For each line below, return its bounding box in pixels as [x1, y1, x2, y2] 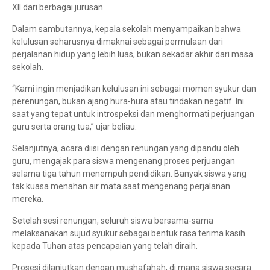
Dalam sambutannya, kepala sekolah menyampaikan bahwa [12, 24, 241, 34]
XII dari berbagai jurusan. [12, 2, 105, 13]
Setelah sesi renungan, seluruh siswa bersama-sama [12, 216, 213, 226]
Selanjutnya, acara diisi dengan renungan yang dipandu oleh [12, 143, 239, 154]
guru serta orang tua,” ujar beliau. [12, 122, 137, 132]
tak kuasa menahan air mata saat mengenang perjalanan [12, 181, 230, 192]
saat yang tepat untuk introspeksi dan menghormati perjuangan [12, 109, 254, 119]
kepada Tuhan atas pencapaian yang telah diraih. [12, 241, 198, 251]
